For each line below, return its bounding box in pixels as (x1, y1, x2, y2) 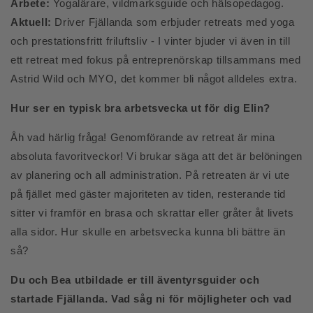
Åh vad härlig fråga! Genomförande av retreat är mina (10, 131, 275, 143)
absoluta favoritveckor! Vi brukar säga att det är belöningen (10, 150, 303, 162)
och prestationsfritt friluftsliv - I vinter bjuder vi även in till (10, 35, 291, 47)
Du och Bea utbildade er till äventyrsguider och (10, 274, 260, 286)
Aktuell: (10, 16, 52, 28)
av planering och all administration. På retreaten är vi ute (10, 169, 290, 181)
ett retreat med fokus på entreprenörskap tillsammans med (10, 54, 301, 66)
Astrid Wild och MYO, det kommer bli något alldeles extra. (10, 73, 298, 85)
